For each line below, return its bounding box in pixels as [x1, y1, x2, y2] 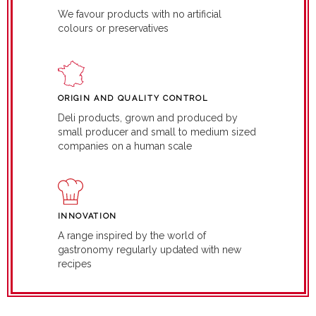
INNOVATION [57, 211, 117, 221]
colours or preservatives [57, 22, 169, 34]
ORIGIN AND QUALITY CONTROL [57, 93, 209, 103]
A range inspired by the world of [57, 229, 206, 241]
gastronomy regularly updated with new [57, 243, 241, 255]
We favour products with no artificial [57, 8, 221, 20]
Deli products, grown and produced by [57, 111, 238, 123]
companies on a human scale [57, 140, 192, 152]
